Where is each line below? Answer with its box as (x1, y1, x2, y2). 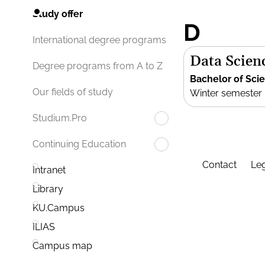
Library (33, 183, 63, 195)
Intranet (33, 164, 66, 176)
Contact (202, 159, 239, 170)
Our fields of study (33, 86, 113, 98)
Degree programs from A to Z (33, 60, 163, 72)
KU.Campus (33, 202, 85, 214)
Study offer (33, 8, 83, 20)
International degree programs (33, 34, 166, 46)
